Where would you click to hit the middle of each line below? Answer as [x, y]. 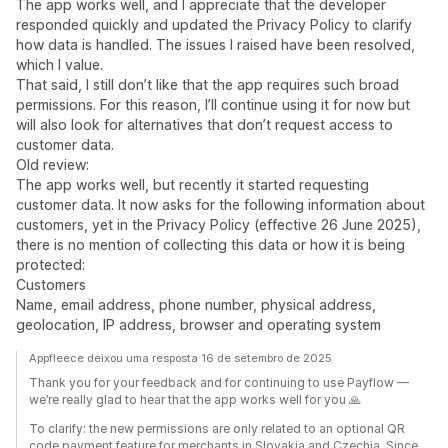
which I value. [59, 64]
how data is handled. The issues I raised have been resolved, [215, 44]
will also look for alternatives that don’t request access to [204, 124]
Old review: [52, 164]
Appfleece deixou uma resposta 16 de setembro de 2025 [180, 358]
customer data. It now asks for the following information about [220, 204]
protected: [50, 264]
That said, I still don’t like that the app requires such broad [207, 84]
